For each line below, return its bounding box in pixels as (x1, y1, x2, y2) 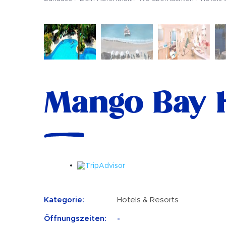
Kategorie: (44, 196, 84, 204)
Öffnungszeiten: (44, 214, 106, 222)
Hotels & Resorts (117, 196, 179, 204)
